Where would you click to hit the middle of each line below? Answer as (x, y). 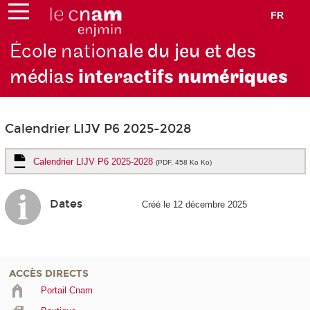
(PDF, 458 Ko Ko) (183, 162)
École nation (64, 52)
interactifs (126, 77)
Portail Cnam (66, 290)
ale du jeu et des (187, 52)
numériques (233, 77)
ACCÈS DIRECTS (49, 273)
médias (42, 77)
